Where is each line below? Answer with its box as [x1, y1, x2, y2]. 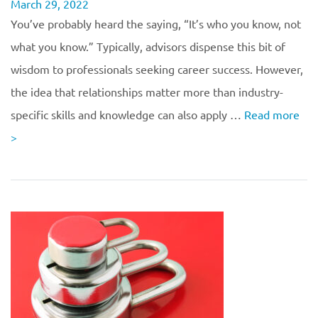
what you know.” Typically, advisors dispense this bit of [11, 39, 285, 53]
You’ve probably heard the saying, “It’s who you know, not [11, 16, 301, 31]
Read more [244, 107, 300, 121]
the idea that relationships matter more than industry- [11, 84, 283, 99]
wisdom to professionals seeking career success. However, [11, 62, 303, 76]
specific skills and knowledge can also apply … [11, 107, 244, 121]
